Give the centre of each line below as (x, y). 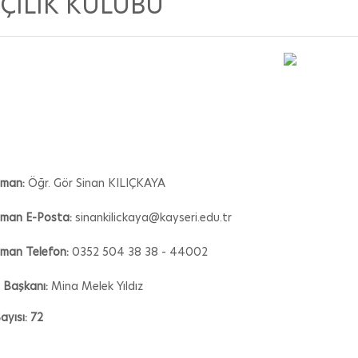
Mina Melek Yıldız (97, 286)
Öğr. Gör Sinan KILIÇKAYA (96, 183)
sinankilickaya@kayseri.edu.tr (153, 217)
